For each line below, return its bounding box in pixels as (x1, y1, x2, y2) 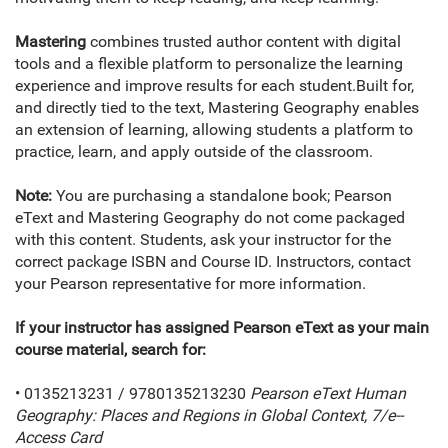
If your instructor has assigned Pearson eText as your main (15, 318, 429, 338)
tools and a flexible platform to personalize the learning (15, 54, 403, 74)
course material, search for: (15, 340, 206, 360)
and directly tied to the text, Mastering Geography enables (15, 98, 419, 118)
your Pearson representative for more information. (15, 274, 366, 294)
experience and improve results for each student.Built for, (15, 76, 414, 96)
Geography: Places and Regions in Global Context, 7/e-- (15, 406, 403, 426)
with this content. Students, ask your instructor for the (15, 230, 391, 250)
